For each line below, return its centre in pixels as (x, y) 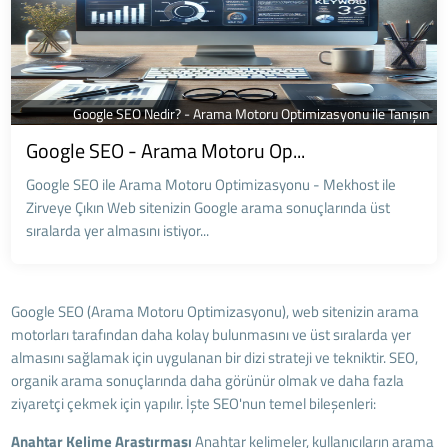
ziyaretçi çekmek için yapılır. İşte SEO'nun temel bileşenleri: (194, 403)
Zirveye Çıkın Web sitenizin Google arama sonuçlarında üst (208, 207)
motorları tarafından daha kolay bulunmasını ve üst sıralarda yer (211, 334)
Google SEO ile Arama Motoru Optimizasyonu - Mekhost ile (211, 184)
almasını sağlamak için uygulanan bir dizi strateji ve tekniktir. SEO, (215, 357)
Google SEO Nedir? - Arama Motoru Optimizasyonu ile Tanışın (251, 113)
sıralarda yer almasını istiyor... (118, 230)
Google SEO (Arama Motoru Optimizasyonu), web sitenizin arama (215, 311)
